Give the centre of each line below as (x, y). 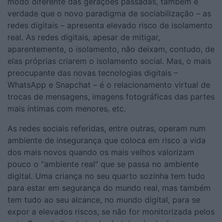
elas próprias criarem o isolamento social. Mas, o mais (109, 61)
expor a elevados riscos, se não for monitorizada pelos (111, 211)
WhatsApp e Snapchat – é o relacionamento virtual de (109, 84)
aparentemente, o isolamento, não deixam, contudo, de (111, 49)
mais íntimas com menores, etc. (68, 108)
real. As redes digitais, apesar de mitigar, (84, 37)
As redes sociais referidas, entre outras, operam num (107, 128)
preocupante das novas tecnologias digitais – (93, 73)
